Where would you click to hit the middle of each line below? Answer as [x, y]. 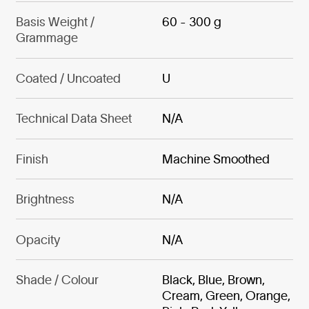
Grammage [47, 38]
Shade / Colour [57, 280]
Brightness [45, 199]
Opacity [38, 239]
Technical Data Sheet [73, 119]
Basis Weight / [55, 22]
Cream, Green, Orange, [227, 296]
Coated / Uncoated [68, 78]
